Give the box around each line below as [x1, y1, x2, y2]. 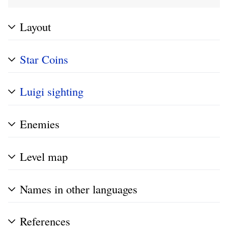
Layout [20, 18, 51, 34]
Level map [20, 148, 68, 164]
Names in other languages [20, 181, 137, 196]
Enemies [20, 116, 60, 132]
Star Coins [20, 51, 68, 67]
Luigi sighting [20, 83, 83, 99]
